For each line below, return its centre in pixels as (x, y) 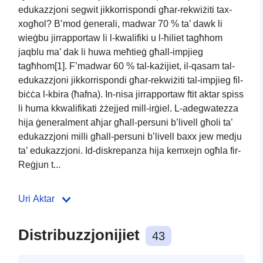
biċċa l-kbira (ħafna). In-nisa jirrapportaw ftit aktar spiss (131, 95)
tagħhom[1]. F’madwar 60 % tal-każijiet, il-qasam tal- (127, 66)
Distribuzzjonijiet (81, 235)
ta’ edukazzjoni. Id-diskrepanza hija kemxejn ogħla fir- (129, 151)
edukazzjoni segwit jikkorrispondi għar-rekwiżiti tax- (125, 10)
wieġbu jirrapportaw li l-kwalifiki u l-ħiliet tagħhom (120, 38)
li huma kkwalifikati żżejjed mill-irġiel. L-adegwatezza (128, 109)
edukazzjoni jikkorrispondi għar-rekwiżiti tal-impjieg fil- (131, 80)
